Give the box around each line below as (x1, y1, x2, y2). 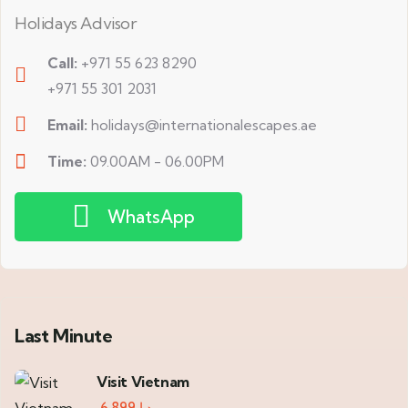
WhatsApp (107, 206, 196, 228)
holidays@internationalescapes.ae (90, 116, 317, 134)
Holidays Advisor (15, 13, 138, 34)
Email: (46, 116, 91, 134)
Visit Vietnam (97, 372, 189, 391)
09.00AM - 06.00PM (89, 152, 224, 170)
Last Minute (15, 324, 113, 347)
